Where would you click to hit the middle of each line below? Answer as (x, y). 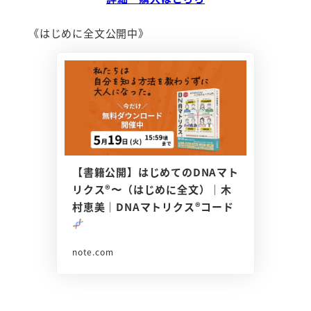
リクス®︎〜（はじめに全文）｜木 (152, 189)
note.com (93, 251)
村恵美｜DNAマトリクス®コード (153, 206)
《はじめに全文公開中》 (89, 33)
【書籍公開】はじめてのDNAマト (155, 171)
